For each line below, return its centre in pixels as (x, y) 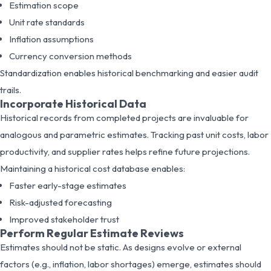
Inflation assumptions (51, 39)
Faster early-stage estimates (68, 185)
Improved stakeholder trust (64, 219)
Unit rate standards (47, 22)
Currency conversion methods (70, 56)
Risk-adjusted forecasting (60, 202)
